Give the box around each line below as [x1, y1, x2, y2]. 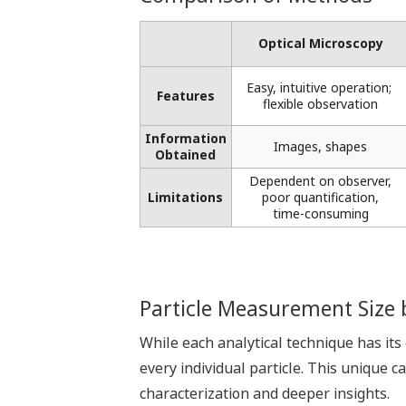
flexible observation [263, 95, 379, 113]
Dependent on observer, [249, 172, 392, 190]
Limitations [148, 188, 224, 207]
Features [156, 87, 215, 105]
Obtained [155, 146, 217, 164]
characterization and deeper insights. [139, 383, 390, 404]
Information [144, 130, 227, 148]
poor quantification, [262, 188, 380, 207]
